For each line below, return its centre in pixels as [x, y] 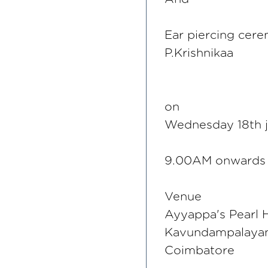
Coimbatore [200, 251]
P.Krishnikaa [199, 53]
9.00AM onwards [215, 161]
